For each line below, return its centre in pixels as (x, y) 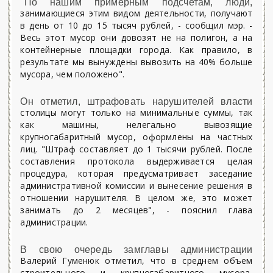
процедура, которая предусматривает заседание (136, 173)
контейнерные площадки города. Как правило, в (136, 50)
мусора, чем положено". (73, 74)
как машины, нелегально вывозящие (136, 125)
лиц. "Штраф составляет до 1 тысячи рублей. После (136, 149)
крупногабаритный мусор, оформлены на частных (136, 137)
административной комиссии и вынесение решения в (136, 186)
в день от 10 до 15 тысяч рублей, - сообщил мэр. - (136, 25)
